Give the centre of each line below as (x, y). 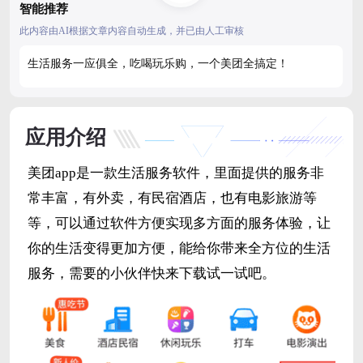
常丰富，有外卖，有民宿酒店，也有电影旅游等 (172, 199)
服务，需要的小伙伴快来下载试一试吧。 (151, 274)
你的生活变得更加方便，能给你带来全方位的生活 (179, 249)
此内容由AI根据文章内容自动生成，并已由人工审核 (132, 31)
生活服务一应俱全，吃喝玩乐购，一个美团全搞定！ (158, 64)
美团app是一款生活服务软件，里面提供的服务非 (175, 173)
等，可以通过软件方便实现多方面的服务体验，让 (179, 224)
